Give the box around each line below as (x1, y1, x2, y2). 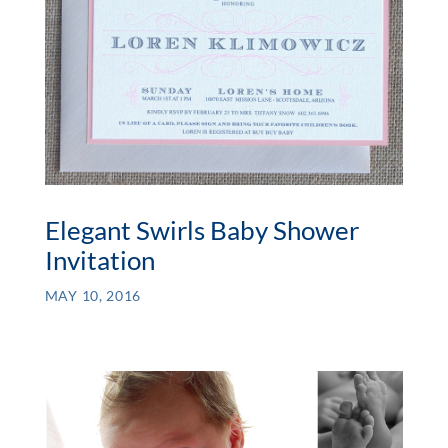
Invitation (44, 244, 155, 277)
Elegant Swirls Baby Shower (44, 214, 359, 247)
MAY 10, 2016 (44, 287, 142, 305)
